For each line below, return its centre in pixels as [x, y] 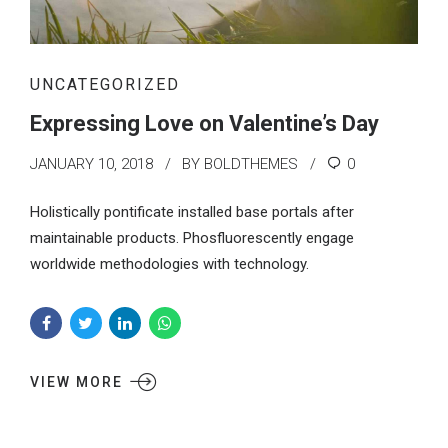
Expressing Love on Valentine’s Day [204, 124]
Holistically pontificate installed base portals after [192, 211]
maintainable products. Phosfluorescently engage [192, 237]
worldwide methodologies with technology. [169, 263]
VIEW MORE [76, 381]
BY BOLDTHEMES [240, 164]
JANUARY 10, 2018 [91, 164]
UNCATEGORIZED [105, 85]
